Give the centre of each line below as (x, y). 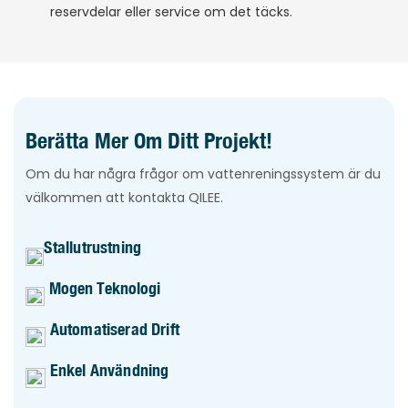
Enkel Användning (107, 369)
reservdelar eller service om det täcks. (171, 12)
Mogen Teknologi (104, 287)
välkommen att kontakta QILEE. (125, 197)
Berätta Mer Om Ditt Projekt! (149, 140)
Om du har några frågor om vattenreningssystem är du (204, 173)
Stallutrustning (93, 246)
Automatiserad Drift (113, 328)
